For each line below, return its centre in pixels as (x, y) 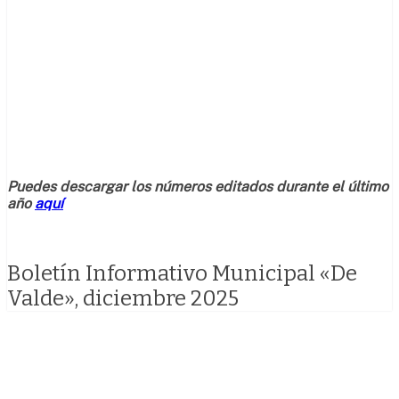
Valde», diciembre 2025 (123, 298)
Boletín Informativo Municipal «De (182, 273)
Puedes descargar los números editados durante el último (198, 186)
